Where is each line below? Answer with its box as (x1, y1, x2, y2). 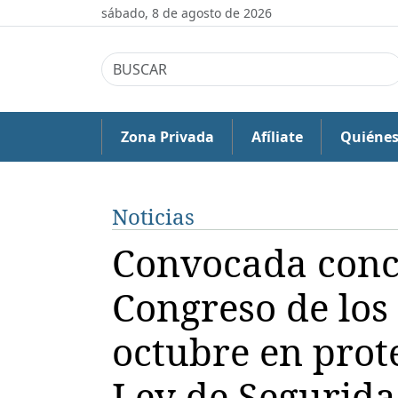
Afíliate (251, 127, 303, 147)
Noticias (112, 202, 195, 231)
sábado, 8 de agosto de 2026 (101, 4, 272, 21)
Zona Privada (120, 127, 214, 147)
